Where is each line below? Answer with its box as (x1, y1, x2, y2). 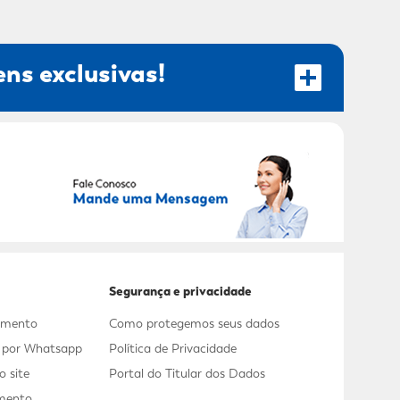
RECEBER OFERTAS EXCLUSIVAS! (52, 179, 284, 198)
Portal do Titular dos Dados (108, 365, 265, 382)
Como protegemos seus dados (108, 315, 279, 332)
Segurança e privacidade (108, 283, 252, 300)
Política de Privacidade (108, 340, 237, 357)
